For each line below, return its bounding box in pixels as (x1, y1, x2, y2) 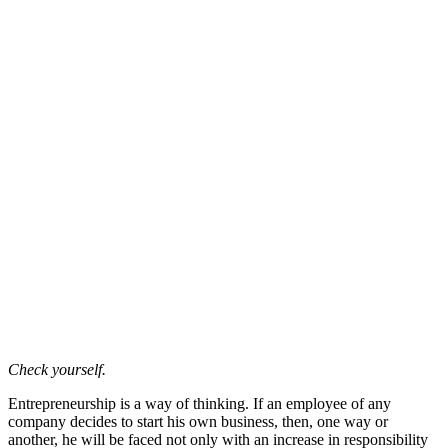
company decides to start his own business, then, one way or (8, 413, 388, 431)
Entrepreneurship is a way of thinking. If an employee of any (8, 395, 391, 413)
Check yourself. (8, 361, 106, 379)
